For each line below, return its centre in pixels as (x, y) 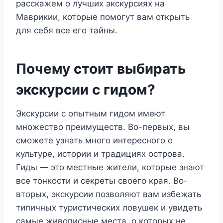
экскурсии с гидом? (86, 90)
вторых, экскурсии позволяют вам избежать (109, 194)
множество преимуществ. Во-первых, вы (103, 127)
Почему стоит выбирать (101, 69)
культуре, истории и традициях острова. (100, 154)
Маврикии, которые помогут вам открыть (103, 17)
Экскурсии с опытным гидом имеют (91, 113)
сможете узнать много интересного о (94, 140)
